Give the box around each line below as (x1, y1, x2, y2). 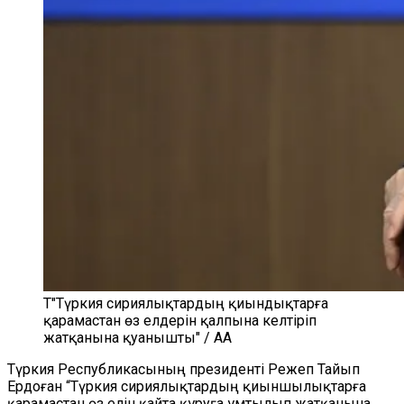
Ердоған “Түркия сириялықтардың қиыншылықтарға (7, 378, 366, 395)
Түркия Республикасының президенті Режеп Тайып (7, 361, 360, 378)
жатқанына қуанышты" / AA (43, 329, 232, 346)
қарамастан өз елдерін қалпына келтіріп (43, 312, 317, 329)
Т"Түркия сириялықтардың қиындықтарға (43, 295, 328, 312)
